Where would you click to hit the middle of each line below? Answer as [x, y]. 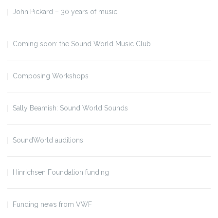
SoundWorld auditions [48, 140]
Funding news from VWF [52, 204]
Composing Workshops [51, 76]
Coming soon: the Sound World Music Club [82, 44]
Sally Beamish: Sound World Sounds [70, 108]
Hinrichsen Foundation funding [61, 172]
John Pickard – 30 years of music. [66, 11]
